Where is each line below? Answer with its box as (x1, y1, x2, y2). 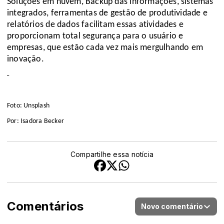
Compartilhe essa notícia (70, 150, 154, 159)
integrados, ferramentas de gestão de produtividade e (7, 8, 207, 18)
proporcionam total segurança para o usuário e (7, 31, 183, 41)
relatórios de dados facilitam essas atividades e (7, 20, 184, 30)
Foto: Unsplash (7, 102, 49, 110)
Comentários (7, 199, 84, 214)
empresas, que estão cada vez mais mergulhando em (7, 43, 203, 53)
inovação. (7, 54, 44, 64)
